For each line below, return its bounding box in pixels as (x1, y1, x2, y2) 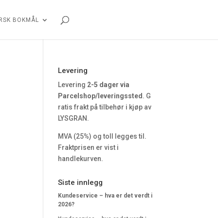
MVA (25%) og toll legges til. (58, 132, 147, 140)
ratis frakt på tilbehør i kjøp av (58, 103, 152, 111)
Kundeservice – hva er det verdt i (58, 192, 153, 199)
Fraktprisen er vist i (58, 144, 119, 151)
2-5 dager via (87, 81, 130, 89)
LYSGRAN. (58, 114, 90, 122)
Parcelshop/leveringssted (58, 92, 143, 100)
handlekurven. (58, 155, 104, 163)
